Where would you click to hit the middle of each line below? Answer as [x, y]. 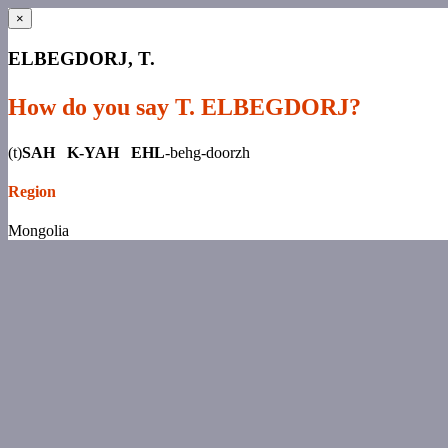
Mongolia [38, 231]
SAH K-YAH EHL [93, 152]
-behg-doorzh [207, 152]
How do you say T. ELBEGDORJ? [184, 106]
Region [32, 191]
